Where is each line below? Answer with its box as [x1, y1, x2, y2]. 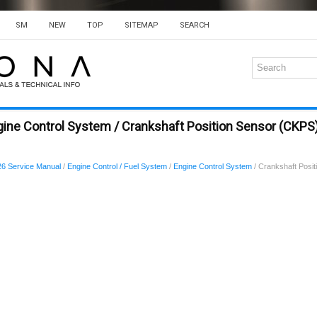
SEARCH [180, 21, 209, 30]
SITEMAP [125, 21, 158, 30]
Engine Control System [173, 162, 252, 171]
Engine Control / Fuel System [67, 162, 167, 171]
